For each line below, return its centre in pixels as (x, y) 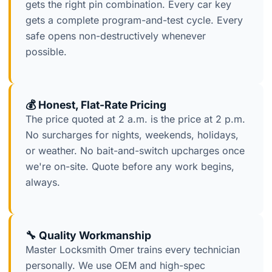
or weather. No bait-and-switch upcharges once (135, 151)
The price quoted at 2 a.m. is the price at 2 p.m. (135, 119)
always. (43, 182)
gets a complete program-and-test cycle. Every (134, 20)
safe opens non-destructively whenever (116, 36)
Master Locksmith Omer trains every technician (133, 250)
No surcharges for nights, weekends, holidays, (132, 135)
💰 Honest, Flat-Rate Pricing (96, 105)
